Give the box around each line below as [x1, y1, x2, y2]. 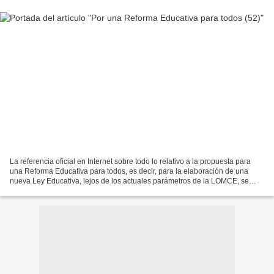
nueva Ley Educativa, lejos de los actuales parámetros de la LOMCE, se [10, 176, 249, 185]
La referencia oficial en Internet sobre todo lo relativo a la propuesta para [10, 157, 251, 166]
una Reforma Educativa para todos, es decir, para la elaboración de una [10, 166, 248, 176]
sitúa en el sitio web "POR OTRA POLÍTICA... [10, 186, 158, 195]
